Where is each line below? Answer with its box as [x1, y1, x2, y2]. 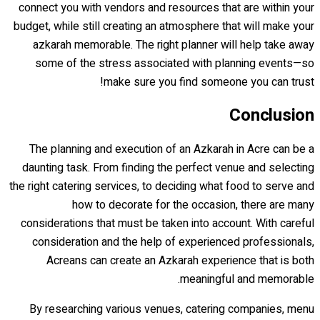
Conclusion [229, 102, 314, 128]
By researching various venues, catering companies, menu [29, 300, 314, 318]
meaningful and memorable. [180, 270, 314, 288]
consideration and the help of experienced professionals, [32, 233, 314, 251]
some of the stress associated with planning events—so [35, 54, 314, 72]
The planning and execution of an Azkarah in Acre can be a [29, 140, 314, 158]
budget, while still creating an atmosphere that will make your [14, 17, 314, 35]
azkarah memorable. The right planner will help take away [33, 36, 314, 54]
